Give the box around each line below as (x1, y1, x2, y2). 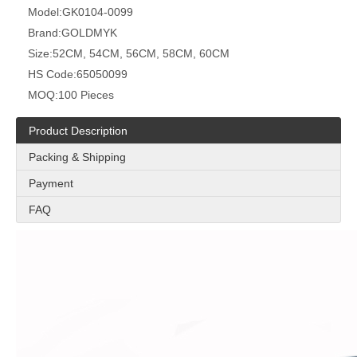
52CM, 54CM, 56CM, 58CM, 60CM (53, 47, 229, 60)
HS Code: (28, 68, 76, 80)
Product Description (29, 124, 127, 137)
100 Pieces (58, 88, 114, 101)
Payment (29, 177, 73, 190)
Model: (28, 6, 62, 18)
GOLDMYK (61, 26, 117, 39)
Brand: (28, 26, 61, 39)
